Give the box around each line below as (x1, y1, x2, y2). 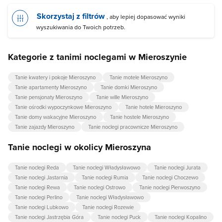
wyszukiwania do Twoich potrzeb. (36, 23, 125, 32)
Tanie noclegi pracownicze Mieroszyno (88, 123, 177, 131)
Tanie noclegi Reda (15, 164, 59, 172)
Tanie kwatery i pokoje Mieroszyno (15, 73, 96, 82)
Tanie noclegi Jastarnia (15, 173, 68, 182)
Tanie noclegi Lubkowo (15, 203, 68, 212)
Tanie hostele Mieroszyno (110, 113, 169, 121)
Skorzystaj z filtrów (37, 10, 105, 22)
